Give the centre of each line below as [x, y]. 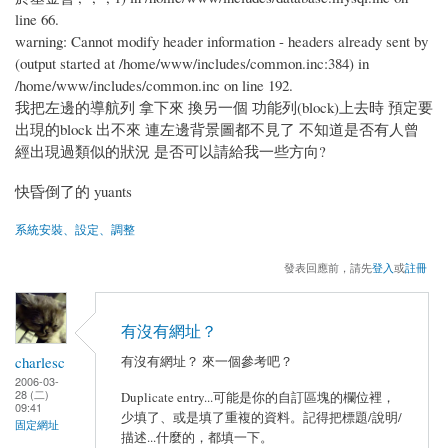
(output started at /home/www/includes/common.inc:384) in [192, 62]
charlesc [40, 361]
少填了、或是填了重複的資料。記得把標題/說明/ [261, 416]
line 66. [37, 18]
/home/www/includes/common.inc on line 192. [154, 84]
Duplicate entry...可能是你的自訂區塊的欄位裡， [258, 396]
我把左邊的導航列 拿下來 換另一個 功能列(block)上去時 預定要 [224, 106]
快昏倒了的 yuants [73, 190]
